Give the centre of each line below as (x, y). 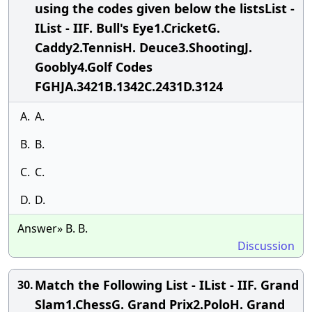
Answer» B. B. (53, 228)
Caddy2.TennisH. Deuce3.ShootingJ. (143, 47)
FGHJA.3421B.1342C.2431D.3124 (129, 86)
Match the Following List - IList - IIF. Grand (167, 285)
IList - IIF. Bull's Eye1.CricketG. (127, 28)
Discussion (266, 246)
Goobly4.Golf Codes (94, 67)
